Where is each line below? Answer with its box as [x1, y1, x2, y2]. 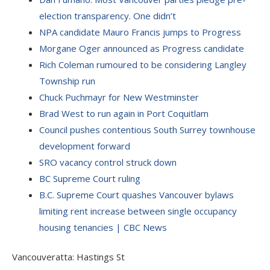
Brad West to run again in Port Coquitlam [39, 107, 209, 119]
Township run [39, 74, 95, 87]
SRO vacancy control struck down [39, 155, 177, 168]
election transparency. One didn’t [39, 9, 176, 22]
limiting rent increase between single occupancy [39, 204, 237, 217]
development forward [39, 139, 130, 152]
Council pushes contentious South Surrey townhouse [39, 123, 256, 136]
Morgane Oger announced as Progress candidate [39, 42, 244, 54]
